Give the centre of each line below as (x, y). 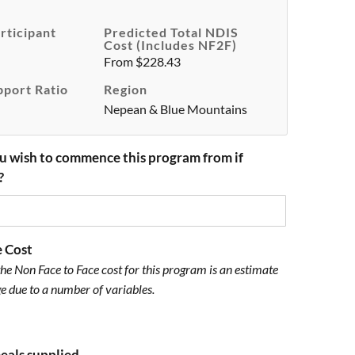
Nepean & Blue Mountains (176, 109)
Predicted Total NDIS (172, 32)
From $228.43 (143, 61)
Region (126, 89)
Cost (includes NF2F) (171, 45)
